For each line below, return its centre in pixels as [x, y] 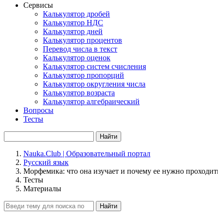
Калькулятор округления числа [94, 84]
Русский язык [46, 162]
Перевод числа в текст [80, 49]
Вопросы [38, 110]
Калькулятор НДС [73, 23]
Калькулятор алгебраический [91, 101]
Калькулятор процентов [82, 40]
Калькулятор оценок [77, 58]
